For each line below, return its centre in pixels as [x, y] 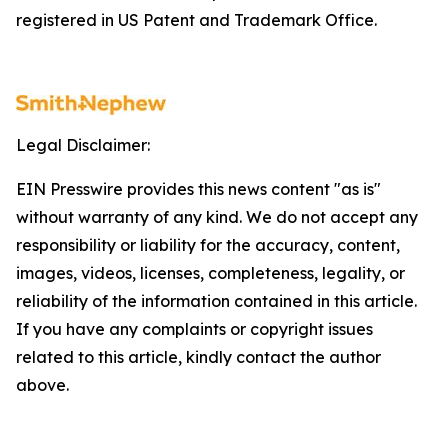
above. [42, 385]
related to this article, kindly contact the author [198, 357]
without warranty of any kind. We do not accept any [217, 217]
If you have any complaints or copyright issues [194, 329]
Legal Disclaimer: [83, 145]
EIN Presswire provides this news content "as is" [198, 189]
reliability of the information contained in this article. [216, 301]
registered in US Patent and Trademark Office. [196, 20]
